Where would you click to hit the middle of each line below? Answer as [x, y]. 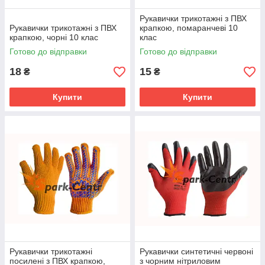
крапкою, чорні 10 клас [54, 37]
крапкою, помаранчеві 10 [189, 28]
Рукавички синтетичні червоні [196, 251]
